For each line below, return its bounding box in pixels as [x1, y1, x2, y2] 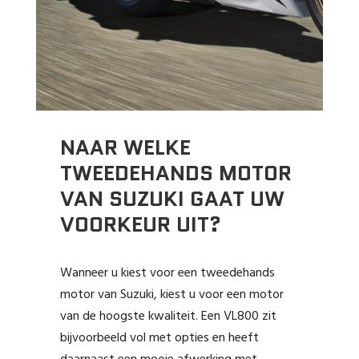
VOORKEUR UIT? [59, 209, 221, 240]
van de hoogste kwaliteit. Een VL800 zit [59, 306, 276, 328]
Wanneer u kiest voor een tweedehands [59, 263, 275, 284]
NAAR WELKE [59, 132, 191, 163]
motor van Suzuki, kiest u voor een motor [59, 284, 284, 306]
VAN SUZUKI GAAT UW [59, 184, 284, 215]
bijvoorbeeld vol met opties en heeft [59, 328, 259, 349]
